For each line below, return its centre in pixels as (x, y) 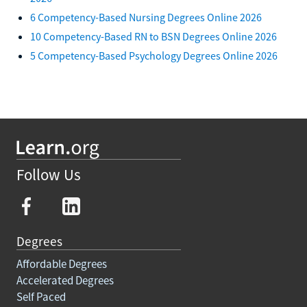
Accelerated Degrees (65, 280)
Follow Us (49, 175)
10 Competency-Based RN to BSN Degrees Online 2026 (153, 36)
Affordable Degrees (62, 263)
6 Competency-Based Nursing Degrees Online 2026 (146, 17)
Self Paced (41, 296)
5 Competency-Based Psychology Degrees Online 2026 (154, 55)
